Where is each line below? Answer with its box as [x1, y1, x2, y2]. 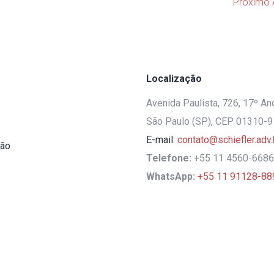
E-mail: [146, 134, 175, 146]
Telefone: [146, 152, 194, 164]
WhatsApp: [146, 171, 198, 182]
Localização [146, 73, 202, 84]
